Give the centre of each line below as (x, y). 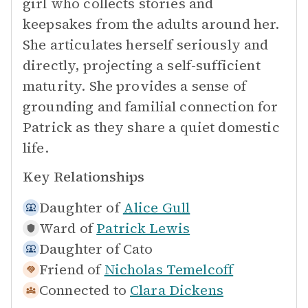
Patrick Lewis (143, 228)
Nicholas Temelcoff (169, 269)
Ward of (66, 228)
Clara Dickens (176, 290)
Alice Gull (156, 208)
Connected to (83, 290)
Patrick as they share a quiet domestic (151, 127)
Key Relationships (84, 177)
